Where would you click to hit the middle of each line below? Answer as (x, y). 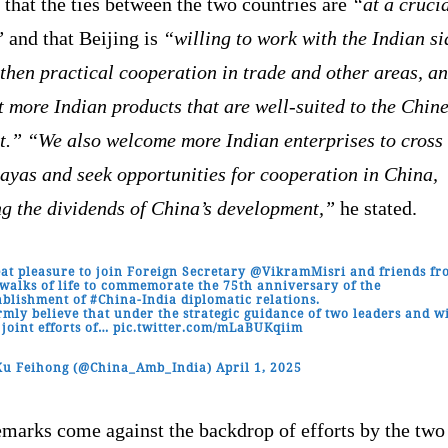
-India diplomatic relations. (229, 299)
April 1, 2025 (259, 367)
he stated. (376, 207)
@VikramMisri (298, 271)
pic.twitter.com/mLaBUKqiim (208, 327)
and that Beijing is (83, 37)
